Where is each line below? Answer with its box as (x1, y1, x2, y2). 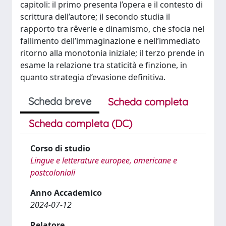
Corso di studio (30, 143, 90, 154)
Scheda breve (28, 95, 91, 107)
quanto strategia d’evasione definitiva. (20, 72, 165, 83)
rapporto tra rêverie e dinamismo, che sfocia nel (20, 23, 204, 34)
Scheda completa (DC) (29, 117, 132, 130)
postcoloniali (30, 167, 75, 178)
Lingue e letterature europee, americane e (30, 155, 177, 166)
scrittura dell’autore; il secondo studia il (20, 11, 170, 22)
